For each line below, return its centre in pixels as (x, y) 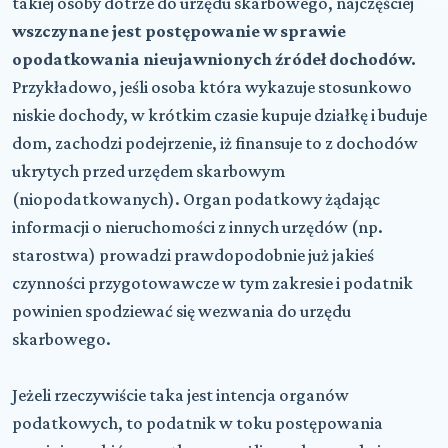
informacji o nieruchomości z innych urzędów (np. (197, 226)
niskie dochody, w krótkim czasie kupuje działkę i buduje (219, 114)
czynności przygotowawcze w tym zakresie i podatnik (212, 282)
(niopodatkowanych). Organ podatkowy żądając (196, 198)
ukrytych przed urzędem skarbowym (148, 170)
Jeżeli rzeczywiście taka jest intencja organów (180, 394)
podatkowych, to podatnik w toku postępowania (197, 422)
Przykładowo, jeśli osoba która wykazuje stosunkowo (212, 86)
